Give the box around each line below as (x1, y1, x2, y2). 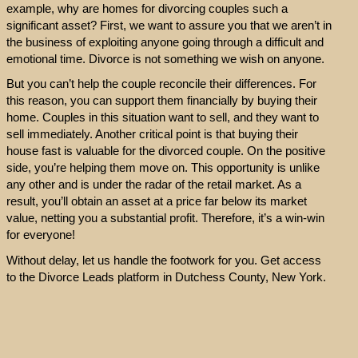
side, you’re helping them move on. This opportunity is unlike (6, 161, 320, 175)
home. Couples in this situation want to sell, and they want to (6, 110, 319, 125)
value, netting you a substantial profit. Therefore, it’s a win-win (6, 211, 324, 225)
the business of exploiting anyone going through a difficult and (6, 34, 324, 49)
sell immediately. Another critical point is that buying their (6, 127, 298, 141)
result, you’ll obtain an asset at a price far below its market (6, 194, 307, 209)
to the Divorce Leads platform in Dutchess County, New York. (6, 269, 326, 284)
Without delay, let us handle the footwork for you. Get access (6, 253, 321, 267)
